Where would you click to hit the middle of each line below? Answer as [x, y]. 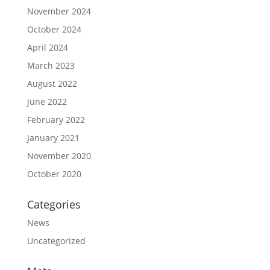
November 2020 [59, 156]
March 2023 [51, 65]
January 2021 [53, 138]
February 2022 [56, 120]
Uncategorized [56, 241]
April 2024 [47, 47]
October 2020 [54, 174]
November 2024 [59, 11]
